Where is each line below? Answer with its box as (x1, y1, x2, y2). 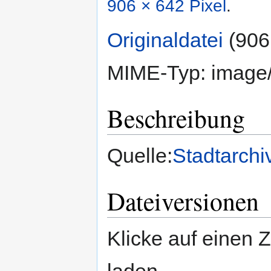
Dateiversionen (107, 184, 259, 218)
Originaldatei (107, 28, 223, 52)
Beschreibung (107, 101, 245, 135)
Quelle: (107, 144, 172, 168)
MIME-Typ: (107, 61, 211, 85)
